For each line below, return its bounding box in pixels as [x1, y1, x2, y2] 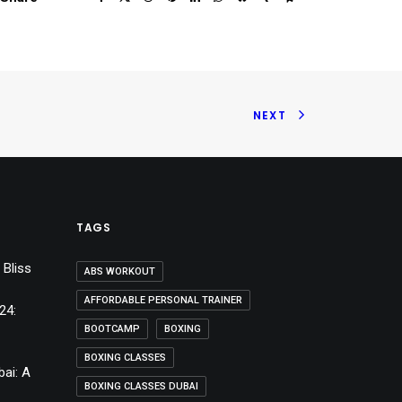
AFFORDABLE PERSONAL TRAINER [84, 294, 242, 306]
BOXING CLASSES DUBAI [84, 380, 198, 392]
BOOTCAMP [84, 323, 140, 335]
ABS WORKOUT [84, 266, 155, 277]
